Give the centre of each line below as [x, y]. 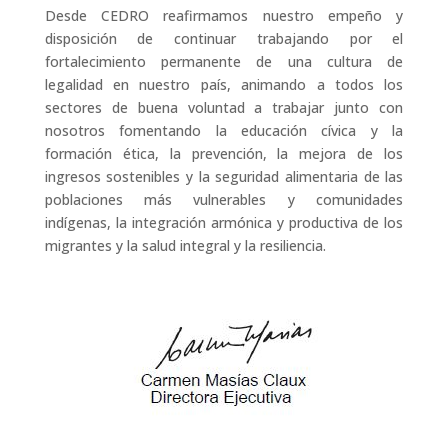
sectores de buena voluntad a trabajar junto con [224, 107]
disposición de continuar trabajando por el [224, 38]
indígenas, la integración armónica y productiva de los [224, 222]
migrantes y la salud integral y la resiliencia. [185, 245]
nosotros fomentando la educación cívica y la [224, 130]
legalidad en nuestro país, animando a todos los [224, 84]
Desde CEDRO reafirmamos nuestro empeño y [224, 15]
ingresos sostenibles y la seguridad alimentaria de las [224, 176]
